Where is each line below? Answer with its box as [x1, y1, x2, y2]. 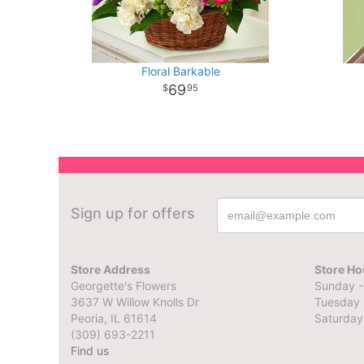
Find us [71, 344, 109, 357]
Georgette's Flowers [71, 279, 176, 292]
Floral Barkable [141, 64, 220, 78]
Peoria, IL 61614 [71, 311, 157, 325]
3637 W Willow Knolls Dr [71, 295, 199, 309]
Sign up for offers [71, 205, 195, 222]
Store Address [71, 262, 150, 276]
